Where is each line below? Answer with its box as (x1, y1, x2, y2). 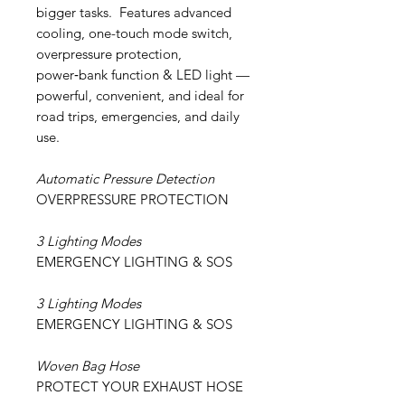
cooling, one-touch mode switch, (36, 24, 232, 42)
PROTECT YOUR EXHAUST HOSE (36, 377, 243, 395)
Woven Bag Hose (36, 356, 139, 374)
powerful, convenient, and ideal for (36, 86, 244, 104)
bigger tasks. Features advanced (36, 3, 231, 21)
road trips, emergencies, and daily (36, 107, 240, 125)
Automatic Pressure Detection (36, 169, 214, 187)
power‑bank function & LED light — (36, 65, 250, 83)
